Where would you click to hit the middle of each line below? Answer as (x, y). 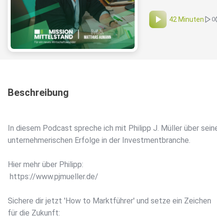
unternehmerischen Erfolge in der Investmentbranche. (99, 140)
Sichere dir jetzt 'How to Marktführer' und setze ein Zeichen (109, 201)
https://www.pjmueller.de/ (53, 177)
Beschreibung (38, 93)
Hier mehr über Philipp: (46, 165)
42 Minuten (186, 20)
